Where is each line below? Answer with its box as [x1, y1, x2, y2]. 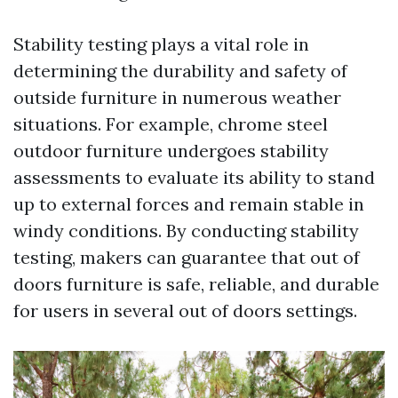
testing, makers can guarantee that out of [13, 245, 360, 268]
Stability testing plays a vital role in [13, 32, 309, 55]
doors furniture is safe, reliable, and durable [13, 272, 379, 295]
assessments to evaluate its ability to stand [13, 165, 375, 188]
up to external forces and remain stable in [13, 192, 364, 215]
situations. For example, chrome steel [13, 112, 328, 135]
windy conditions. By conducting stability [13, 219, 359, 242]
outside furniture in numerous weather [13, 85, 341, 108]
